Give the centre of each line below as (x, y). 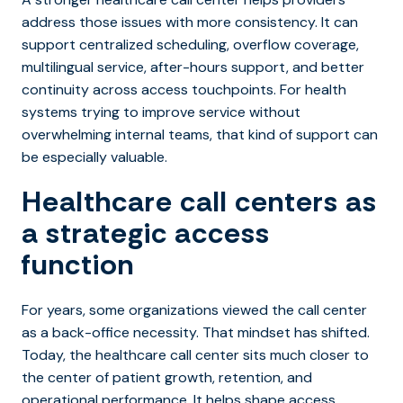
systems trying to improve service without (161, 112)
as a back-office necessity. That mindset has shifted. (196, 332)
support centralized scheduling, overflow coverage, (190, 44)
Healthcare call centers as (199, 201)
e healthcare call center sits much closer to (226, 354)
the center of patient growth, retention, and (167, 377)
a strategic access (146, 233)
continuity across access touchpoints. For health (184, 89)
